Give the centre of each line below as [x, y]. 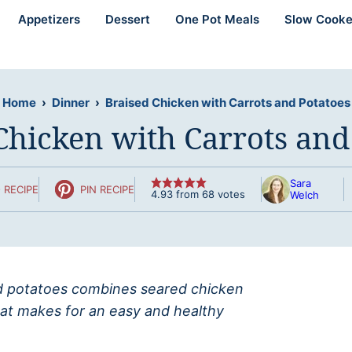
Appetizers [49, 19]
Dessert [128, 19]
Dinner [70, 103]
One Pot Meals [217, 19]
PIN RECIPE [107, 189]
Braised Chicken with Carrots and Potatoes [227, 103]
